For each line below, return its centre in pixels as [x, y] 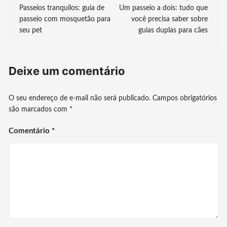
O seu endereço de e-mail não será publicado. [80, 98]
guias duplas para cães [173, 30]
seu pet [31, 30]
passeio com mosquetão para [65, 19]
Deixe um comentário [67, 71]
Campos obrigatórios [185, 98]
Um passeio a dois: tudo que [163, 8]
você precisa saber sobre [169, 19]
